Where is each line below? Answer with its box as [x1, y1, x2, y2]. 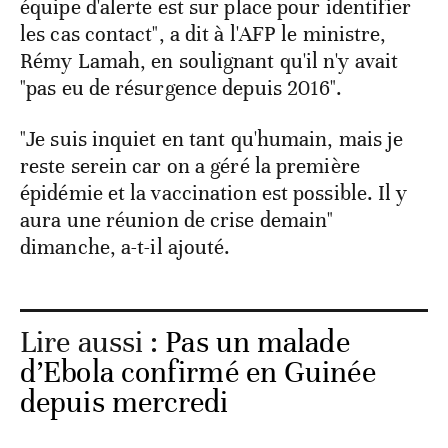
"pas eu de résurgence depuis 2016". [20, 75, 343, 102]
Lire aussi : [20, 324, 166, 362]
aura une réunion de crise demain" [20, 207, 334, 234]
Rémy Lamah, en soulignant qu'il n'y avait [20, 48, 399, 75]
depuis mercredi [20, 384, 229, 422]
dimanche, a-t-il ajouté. [20, 234, 231, 261]
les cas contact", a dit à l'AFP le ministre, [20, 21, 387, 48]
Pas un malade [165, 324, 350, 362]
